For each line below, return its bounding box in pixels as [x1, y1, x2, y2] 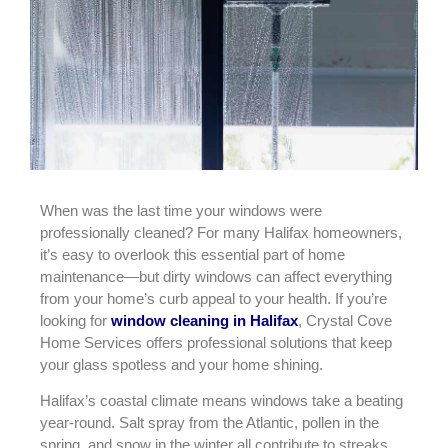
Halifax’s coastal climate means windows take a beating [40, 392, 403, 410]
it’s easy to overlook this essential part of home [40, 245, 345, 263]
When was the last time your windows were [40, 201, 322, 219]
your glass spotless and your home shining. [40, 355, 323, 373]
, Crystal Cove [298, 311, 392, 329]
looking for [40, 311, 111, 329]
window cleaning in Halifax [111, 311, 298, 329]
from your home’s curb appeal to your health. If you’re [40, 289, 387, 307]
